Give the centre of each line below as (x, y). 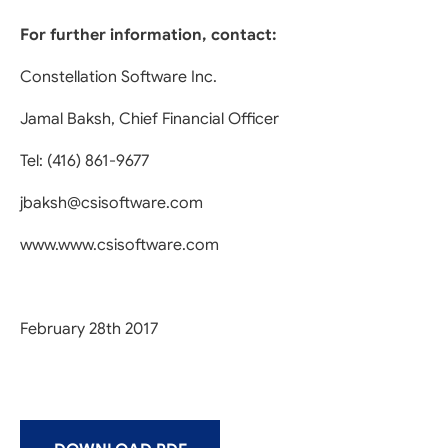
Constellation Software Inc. (118, 77)
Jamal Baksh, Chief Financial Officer (149, 119)
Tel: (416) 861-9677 (84, 161)
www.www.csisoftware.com (119, 245)
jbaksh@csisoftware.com (111, 203)
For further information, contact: (148, 35)
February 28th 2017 (89, 329)
